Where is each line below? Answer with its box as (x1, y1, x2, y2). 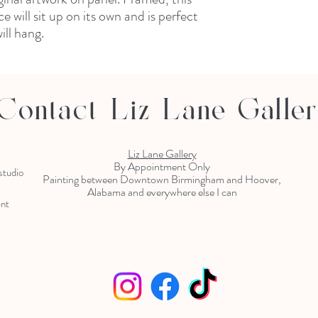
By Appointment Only (114, 158, 210, 175)
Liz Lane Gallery (127, 146, 197, 162)
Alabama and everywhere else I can (87, 184, 237, 200)
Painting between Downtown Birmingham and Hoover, (43, 171, 281, 187)
